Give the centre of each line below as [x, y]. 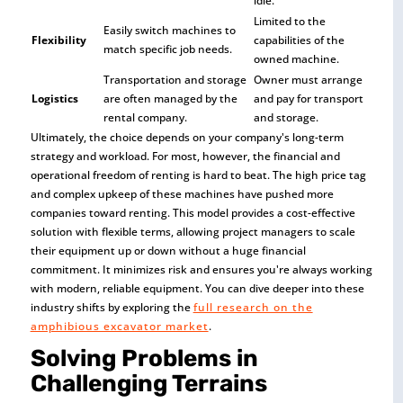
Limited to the [289, 21]
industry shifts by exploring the [112, 307]
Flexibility [58, 40]
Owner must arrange [308, 79]
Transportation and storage [175, 79]
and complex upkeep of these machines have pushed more [182, 193]
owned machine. [296, 58]
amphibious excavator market [119, 326]
